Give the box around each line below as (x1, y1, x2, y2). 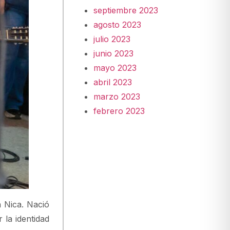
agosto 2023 (93, 19, 142, 30)
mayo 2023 (93, 62, 137, 73)
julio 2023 (93, 33, 131, 44)
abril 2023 (93, 76, 132, 87)
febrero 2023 (93, 105, 145, 116)
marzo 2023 (93, 91, 141, 102)
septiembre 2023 (93, 5, 159, 15)
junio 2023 (93, 48, 134, 59)
